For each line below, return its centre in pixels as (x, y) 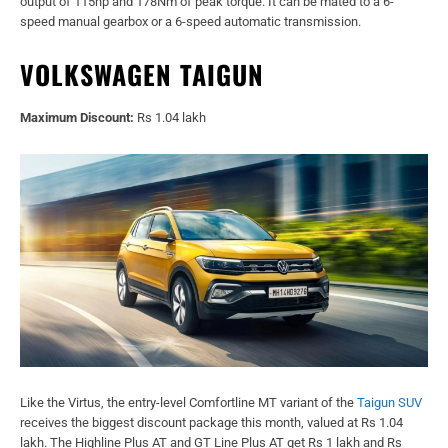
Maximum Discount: (77, 117)
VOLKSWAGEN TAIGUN (142, 74)
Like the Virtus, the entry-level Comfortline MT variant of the (188, 403)
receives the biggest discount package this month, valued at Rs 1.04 (211, 423)
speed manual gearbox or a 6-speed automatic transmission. (190, 21)
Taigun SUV (389, 403)
